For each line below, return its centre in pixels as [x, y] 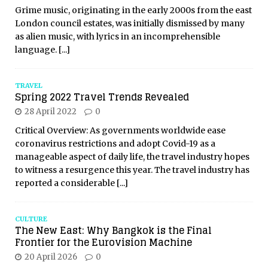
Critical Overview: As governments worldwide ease [120, 131]
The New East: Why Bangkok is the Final [113, 231]
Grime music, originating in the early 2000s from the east [133, 10]
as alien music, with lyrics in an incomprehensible [118, 37]
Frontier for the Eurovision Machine [103, 243]
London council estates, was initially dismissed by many [130, 24]
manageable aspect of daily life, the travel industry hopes [132, 157]
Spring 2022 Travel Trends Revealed [102, 97]
